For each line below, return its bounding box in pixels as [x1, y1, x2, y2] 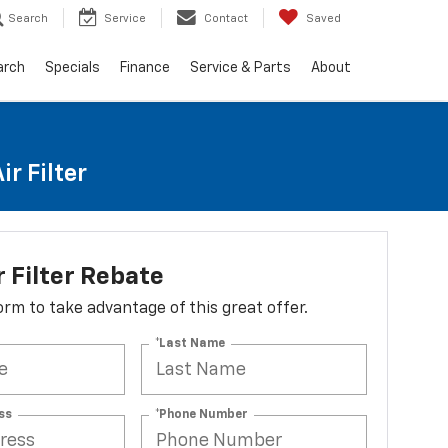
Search [8, 13, 48, 25]
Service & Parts [190, 61, 291, 76]
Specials [45, 61, 100, 76]
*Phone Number [155, 408, 249, 421]
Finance [120, 61, 170, 76]
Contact [204, 13, 248, 25]
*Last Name [155, 337, 226, 350]
